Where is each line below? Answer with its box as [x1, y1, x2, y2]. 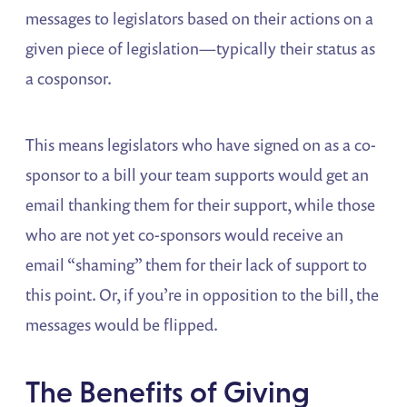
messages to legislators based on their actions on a [25, 7, 374, 30]
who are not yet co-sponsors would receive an [25, 223, 344, 246]
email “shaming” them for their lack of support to [25, 253, 368, 276]
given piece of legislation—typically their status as [25, 37, 376, 60]
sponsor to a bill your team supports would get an [25, 164, 370, 186]
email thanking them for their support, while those [25, 194, 376, 216]
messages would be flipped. [25, 313, 219, 336]
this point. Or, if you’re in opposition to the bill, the [25, 283, 380, 306]
